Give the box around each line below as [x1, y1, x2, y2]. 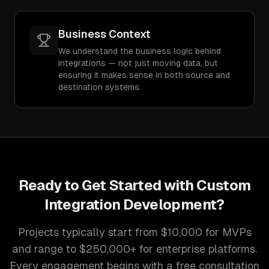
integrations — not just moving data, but [58, 58, 218, 68]
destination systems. [58, 82, 141, 92]
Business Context [58, 28, 151, 40]
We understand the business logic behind [58, 46, 221, 56]
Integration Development [44, 196, 217, 213]
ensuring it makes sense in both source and [58, 70, 230, 80]
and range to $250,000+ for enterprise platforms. [12, 243, 257, 255]
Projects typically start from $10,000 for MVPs [17, 226, 252, 238]
